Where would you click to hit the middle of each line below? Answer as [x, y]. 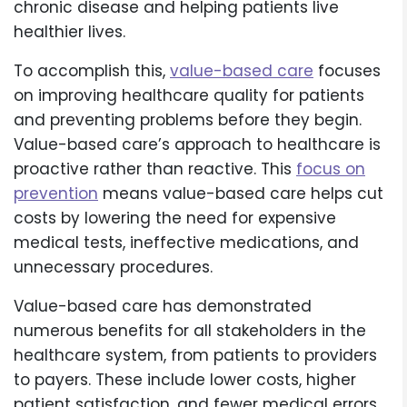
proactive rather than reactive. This [155, 169]
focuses [347, 71]
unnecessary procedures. [113, 268]
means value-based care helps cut [241, 194]
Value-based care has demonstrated [163, 307]
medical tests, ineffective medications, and [186, 243]
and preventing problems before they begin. [188, 120]
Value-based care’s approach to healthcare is [197, 145]
